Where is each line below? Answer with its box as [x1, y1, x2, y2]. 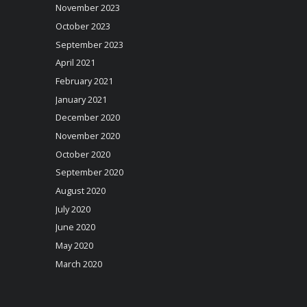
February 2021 [55, 75, 113, 88]
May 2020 [55, 239, 93, 252]
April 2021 [55, 56, 95, 69]
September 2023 [55, 38, 123, 51]
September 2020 [55, 166, 123, 179]
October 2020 [55, 147, 110, 160]
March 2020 [55, 257, 102, 270]
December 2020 [55, 111, 120, 124]
